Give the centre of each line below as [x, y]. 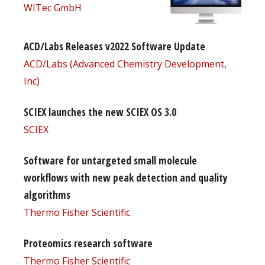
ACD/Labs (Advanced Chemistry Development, [125, 64]
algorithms [47, 194]
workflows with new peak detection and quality [126, 177]
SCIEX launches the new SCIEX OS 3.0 [100, 112]
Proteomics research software [88, 243]
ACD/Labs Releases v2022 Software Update [114, 46]
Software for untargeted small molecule [110, 160]
